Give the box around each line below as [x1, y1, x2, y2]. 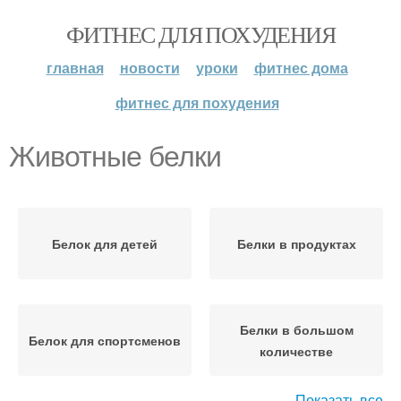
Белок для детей [52, 235, 158, 252]
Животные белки [9, 141, 221, 173]
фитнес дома [253, 57, 348, 78]
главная [46, 57, 104, 78]
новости [119, 57, 180, 78]
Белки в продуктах [236, 235, 356, 252]
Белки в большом [239, 320, 354, 338]
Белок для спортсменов [29, 331, 181, 349]
